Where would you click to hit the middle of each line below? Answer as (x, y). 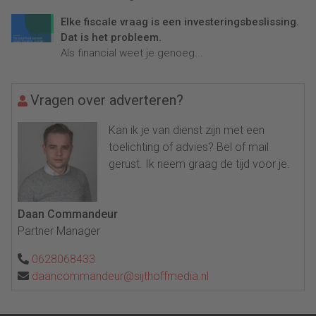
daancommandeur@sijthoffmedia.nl (120, 276)
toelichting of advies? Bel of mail (189, 147)
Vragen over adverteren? (107, 100)
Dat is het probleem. (111, 37)
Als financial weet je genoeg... (132, 53)
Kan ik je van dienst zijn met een (187, 130)
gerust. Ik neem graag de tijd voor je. (200, 164)
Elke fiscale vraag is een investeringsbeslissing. (180, 22)
